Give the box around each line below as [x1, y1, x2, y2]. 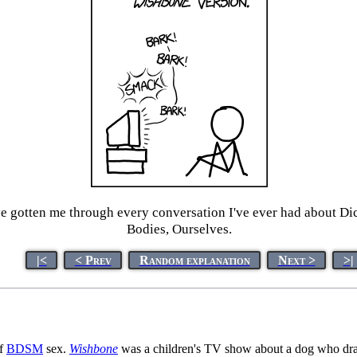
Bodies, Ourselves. [126, 222, 232, 237]
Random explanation [139, 253, 250, 267]
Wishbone [69, 341, 118, 355]
